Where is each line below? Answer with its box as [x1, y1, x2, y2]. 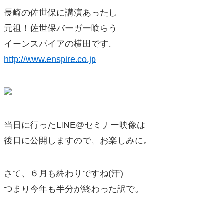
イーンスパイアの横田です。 [4, 38, 117, 48]
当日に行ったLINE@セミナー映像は [4, 120, 145, 130]
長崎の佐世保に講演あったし [4, 7, 117, 17]
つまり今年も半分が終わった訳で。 [4, 184, 143, 194]
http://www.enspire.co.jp [4, 54, 96, 64]
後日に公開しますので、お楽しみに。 [4, 135, 152, 145]
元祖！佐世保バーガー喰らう [4, 23, 117, 33]
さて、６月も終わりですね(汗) [4, 168, 123, 178]
